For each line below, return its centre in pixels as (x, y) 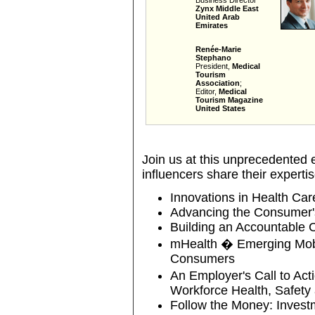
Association (218, 83)
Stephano (213, 58)
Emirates (212, 25)
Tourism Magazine (229, 100)
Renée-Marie (218, 49)
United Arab (218, 17)
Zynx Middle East (227, 8)
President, (214, 66)
